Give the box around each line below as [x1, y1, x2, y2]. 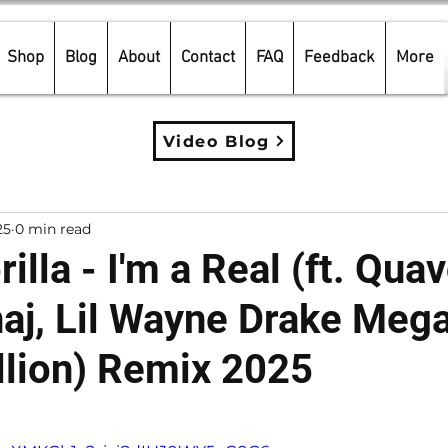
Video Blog [162, 131, 270, 151]
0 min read [15, 219, 91, 238]
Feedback [304, 48, 375, 68]
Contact [181, 48, 235, 68]
